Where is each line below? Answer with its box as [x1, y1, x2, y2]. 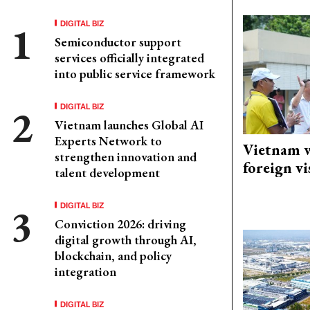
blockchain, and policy [55, 248, 172, 264]
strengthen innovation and [55, 149, 197, 165]
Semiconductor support [55, 34, 181, 50]
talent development [55, 165, 160, 181]
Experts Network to [55, 133, 162, 149]
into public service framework [55, 66, 215, 82]
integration [55, 264, 116, 280]
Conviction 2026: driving [55, 216, 186, 232]
